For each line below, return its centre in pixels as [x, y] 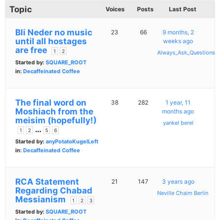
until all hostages [51, 41]
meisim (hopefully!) [56, 121]
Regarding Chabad [54, 191]
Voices [115, 9]
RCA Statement [47, 182]
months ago [178, 111]
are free [31, 50]
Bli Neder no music [54, 33]
